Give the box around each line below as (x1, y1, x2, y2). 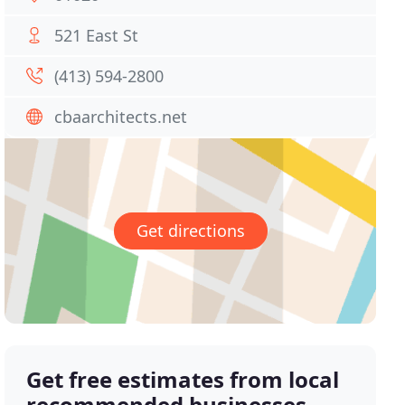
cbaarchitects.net (54, 106, 188, 127)
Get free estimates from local (26, 364, 340, 395)
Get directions (136, 220, 245, 242)
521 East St (54, 24, 139, 46)
